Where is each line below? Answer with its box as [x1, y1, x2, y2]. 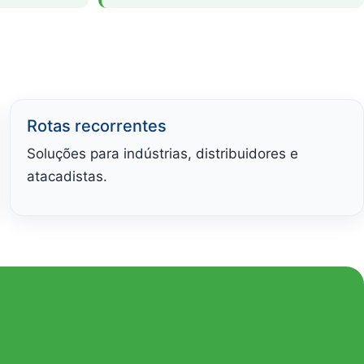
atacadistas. [27, 167, 107, 184]
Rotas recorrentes [27, 115, 167, 136]
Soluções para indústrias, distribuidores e [27, 145, 298, 162]
